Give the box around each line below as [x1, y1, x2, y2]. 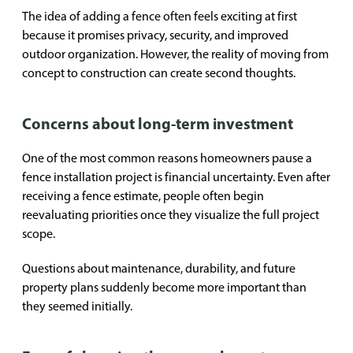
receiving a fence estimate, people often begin [22, 188, 264, 203]
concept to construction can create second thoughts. [22, 65, 295, 80]
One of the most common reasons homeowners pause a [22, 150, 312, 165]
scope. [22, 226, 55, 241]
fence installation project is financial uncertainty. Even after [22, 169, 330, 184]
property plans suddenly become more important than [22, 280, 307, 295]
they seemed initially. [22, 299, 132, 314]
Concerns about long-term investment [22, 113, 293, 133]
